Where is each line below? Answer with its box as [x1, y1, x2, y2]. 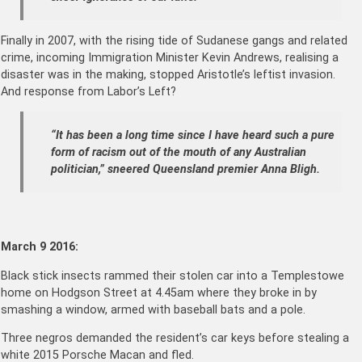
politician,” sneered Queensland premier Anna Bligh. [51, 162, 320, 176]
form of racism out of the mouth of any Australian [51, 145, 306, 159]
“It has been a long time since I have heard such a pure [51, 128, 335, 142]
